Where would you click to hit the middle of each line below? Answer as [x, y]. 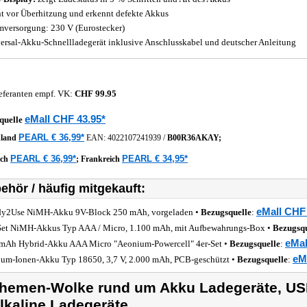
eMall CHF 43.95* [65, 119]
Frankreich [101, 159]
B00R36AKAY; [194, 138]
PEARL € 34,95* [155, 159]
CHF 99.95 [96, 94]
